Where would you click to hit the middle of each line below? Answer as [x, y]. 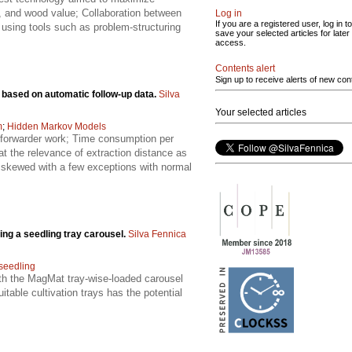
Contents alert [245, 68]
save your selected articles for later [282, 33]
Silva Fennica [157, 234]
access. [231, 42]
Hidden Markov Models [57, 126]
